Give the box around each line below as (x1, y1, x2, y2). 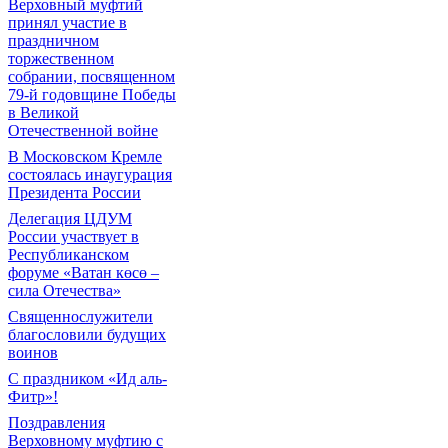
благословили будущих (8, 326, 166, 343)
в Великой (8, 104, 79, 121)
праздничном (8, 32, 99, 49)
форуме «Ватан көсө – (8, 264, 159, 281)
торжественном (8, 50, 114, 67)
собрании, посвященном (8, 68, 175, 85)
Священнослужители (8, 308, 153, 325)
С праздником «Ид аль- (8, 370, 167, 387)
